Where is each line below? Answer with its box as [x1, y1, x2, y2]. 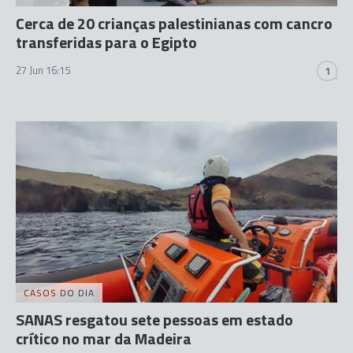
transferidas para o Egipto [16, 30, 197, 54]
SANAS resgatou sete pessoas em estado [16, 307, 293, 332]
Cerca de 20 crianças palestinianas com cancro [16, 11, 333, 35]
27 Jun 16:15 [16, 62, 70, 78]
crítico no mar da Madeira [16, 325, 191, 351]
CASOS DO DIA [24, 284, 95, 300]
